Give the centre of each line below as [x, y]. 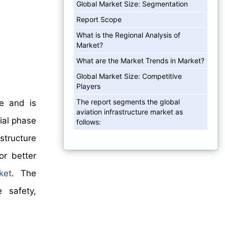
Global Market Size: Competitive [129, 76]
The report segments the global [128, 101]
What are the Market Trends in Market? [140, 60]
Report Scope [99, 19]
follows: [89, 122]
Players [88, 86]
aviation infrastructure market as [130, 111]
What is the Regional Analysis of [128, 35]
